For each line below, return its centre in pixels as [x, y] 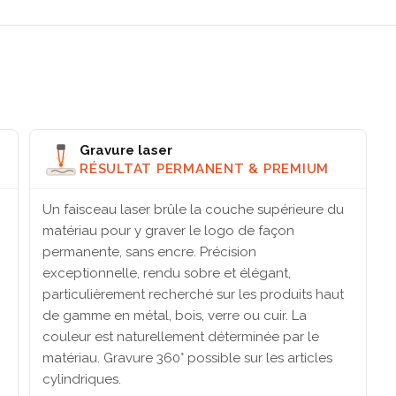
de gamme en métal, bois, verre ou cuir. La [175, 316]
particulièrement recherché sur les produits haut [193, 295]
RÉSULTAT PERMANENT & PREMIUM [204, 168]
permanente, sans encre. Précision [149, 252]
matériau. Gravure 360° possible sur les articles [187, 358]
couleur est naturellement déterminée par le [181, 337]
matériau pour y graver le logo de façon [168, 231]
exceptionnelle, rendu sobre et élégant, [167, 274]
